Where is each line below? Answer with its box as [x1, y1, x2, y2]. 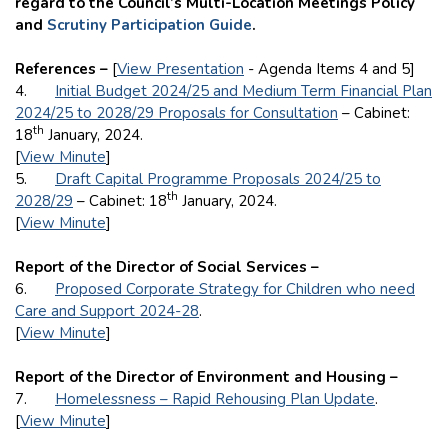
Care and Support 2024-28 [15, 300, 199, 321]
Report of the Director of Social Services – [15, 256, 319, 277]
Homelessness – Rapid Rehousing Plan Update [55, 388, 375, 409]
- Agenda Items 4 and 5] [244, 58, 415, 79]
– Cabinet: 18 [73, 190, 167, 211]
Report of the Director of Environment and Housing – [15, 366, 406, 387]
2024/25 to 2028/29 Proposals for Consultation [15, 102, 338, 123]
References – [15, 58, 112, 79]
